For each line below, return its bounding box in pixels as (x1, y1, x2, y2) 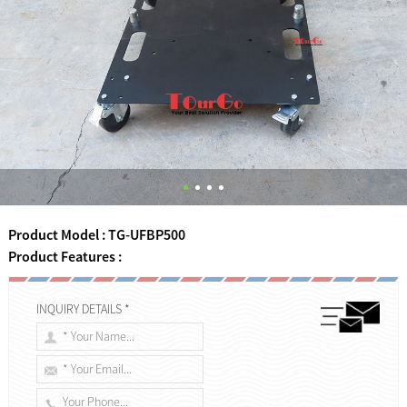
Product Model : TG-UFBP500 (7, 224, 185, 243)
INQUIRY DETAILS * (36, 300, 131, 317)
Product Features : (7, 246, 122, 265)
